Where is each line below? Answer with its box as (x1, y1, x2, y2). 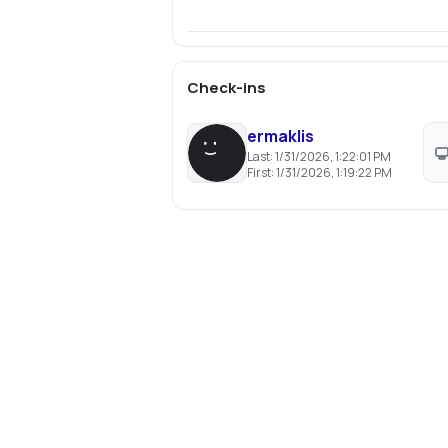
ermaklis (246, 125, 314, 147)
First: (246, 164, 276, 181)
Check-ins (186, 77, 266, 98)
